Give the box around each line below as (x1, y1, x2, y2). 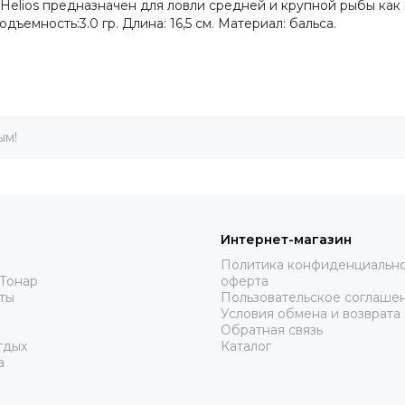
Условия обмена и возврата (221, 306, 400, 322)
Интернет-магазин (221, 231, 352, 248)
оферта (221, 273, 268, 289)
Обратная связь (221, 322, 323, 338)
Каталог (221, 338, 271, 354)
